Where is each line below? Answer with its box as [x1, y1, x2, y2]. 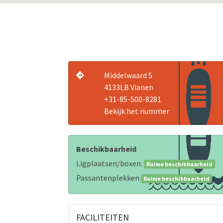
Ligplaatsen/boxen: [76, 158, 144, 168]
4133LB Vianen [104, 82, 153, 92]
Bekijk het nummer [104, 106, 169, 116]
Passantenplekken [76, 173, 141, 183]
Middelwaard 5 [104, 70, 152, 80]
